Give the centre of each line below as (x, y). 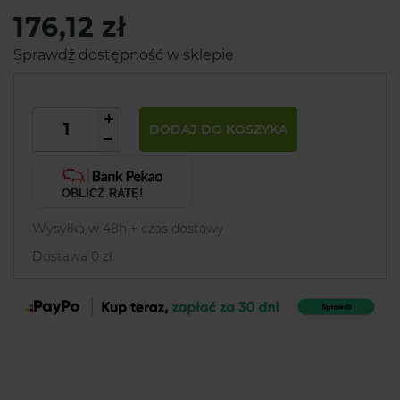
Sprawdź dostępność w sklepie (124, 55)
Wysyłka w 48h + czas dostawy (128, 228)
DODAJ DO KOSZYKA (219, 129)
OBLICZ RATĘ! (102, 193)
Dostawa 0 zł (72, 256)
